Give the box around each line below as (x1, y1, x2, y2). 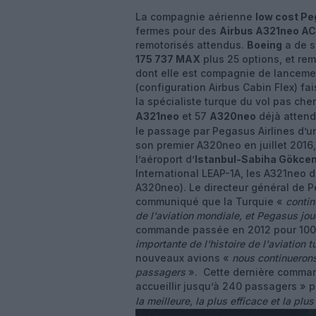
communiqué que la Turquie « (135, 195, 286, 207)
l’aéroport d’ (135, 153, 195, 165)
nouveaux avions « (135, 252, 232, 264)
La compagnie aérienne (135, 11, 255, 23)
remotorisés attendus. (135, 39, 247, 51)
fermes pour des (135, 25, 219, 37)
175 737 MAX (135, 53, 200, 65)
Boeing (247, 39, 282, 51)
